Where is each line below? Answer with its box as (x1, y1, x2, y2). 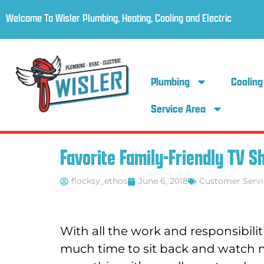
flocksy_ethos (71, 176, 127, 187)
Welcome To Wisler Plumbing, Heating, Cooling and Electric (6, 11, 232, 25)
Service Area (151, 101, 206, 116)
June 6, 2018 (138, 176, 188, 187)
